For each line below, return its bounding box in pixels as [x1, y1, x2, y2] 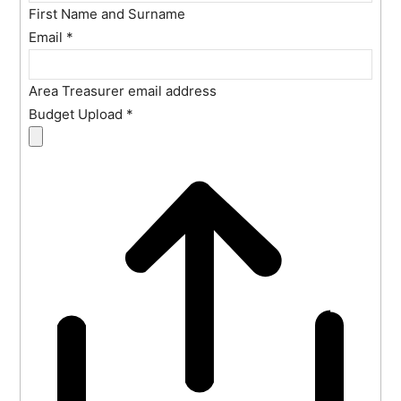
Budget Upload [29, 105, 127, 123]
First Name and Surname [29, 4, 186, 22]
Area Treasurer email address [29, 81, 218, 99]
